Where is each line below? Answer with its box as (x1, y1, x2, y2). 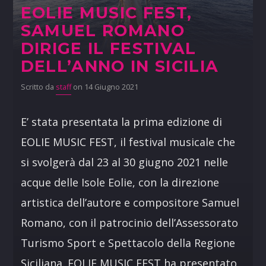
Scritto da (20, 81, 56, 92)
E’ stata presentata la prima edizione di (20, 114, 222, 129)
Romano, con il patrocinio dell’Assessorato (20, 215, 238, 230)
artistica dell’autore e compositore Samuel (20, 195, 239, 210)
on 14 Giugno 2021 (71, 81, 138, 92)
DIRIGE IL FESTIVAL (20, 38, 197, 58)
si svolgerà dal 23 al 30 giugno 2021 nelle (20, 154, 228, 169)
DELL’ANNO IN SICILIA (20, 56, 219, 76)
